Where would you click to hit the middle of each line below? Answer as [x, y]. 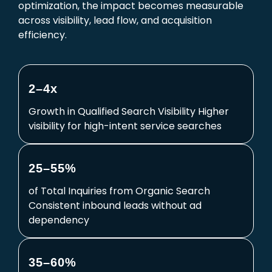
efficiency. [42, 35]
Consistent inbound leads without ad [115, 206]
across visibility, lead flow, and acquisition [115, 21]
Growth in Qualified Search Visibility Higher [129, 112]
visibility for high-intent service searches [125, 126]
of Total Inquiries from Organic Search [119, 191]
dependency [59, 220]
